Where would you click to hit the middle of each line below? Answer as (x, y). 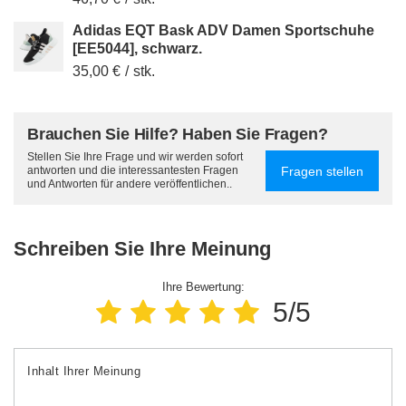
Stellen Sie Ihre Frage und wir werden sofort (135, 157)
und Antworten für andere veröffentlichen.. (130, 184)
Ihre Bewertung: (203, 287)
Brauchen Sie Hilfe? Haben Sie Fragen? (178, 135)
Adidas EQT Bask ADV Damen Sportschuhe (223, 31)
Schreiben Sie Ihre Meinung (142, 249)
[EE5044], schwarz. (137, 49)
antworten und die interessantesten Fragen (133, 171)
